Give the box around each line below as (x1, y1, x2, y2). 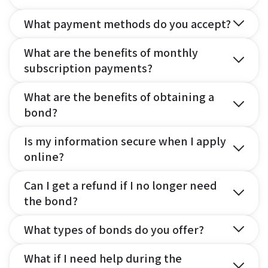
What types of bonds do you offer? (24, 221, 204, 237)
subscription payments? (24, 60, 153, 76)
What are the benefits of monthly (24, 44, 198, 60)
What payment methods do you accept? (24, 16, 231, 32)
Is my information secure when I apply (24, 133, 226, 149)
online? (24, 148, 64, 165)
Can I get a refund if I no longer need (24, 177, 217, 193)
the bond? (24, 193, 78, 209)
